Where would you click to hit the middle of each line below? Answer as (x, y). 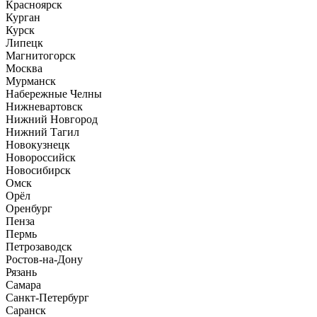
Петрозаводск (39, 246)
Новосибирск (38, 170)
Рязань (21, 272)
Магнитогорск (41, 55)
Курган (23, 17)
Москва (24, 68)
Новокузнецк (38, 144)
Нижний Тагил (42, 132)
